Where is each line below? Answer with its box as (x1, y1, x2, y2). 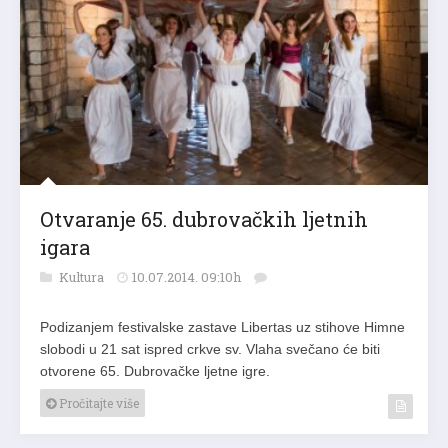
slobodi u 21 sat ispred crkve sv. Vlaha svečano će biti (40, 341, 380, 358)
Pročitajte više (56, 395, 139, 412)
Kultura (59, 268, 107, 287)
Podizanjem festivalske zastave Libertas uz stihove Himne (40, 319, 405, 336)
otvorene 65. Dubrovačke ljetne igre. (40, 363, 270, 380)
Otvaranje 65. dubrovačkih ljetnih (40, 206, 368, 233)
